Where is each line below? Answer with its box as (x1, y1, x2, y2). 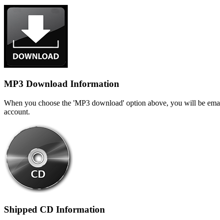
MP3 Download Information (4, 79, 119, 89)
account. (4, 108, 30, 116)
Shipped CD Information (4, 204, 105, 215)
